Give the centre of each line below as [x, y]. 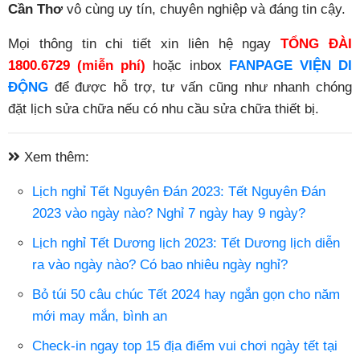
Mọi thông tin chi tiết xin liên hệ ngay [145, 44]
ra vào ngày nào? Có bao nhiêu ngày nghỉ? [160, 265]
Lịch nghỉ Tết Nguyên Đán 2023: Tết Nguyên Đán [179, 192]
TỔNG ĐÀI [317, 44]
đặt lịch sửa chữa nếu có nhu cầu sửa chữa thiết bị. [164, 109]
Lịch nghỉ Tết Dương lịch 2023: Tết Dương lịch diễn [186, 243]
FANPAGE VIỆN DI [290, 66]
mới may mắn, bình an [100, 317]
